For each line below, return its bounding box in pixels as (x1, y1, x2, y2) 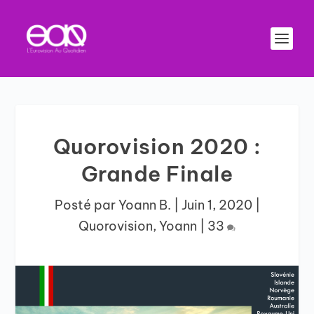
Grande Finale (81, 161, 233, 187)
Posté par (54, 197, 118, 213)
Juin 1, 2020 (181, 197, 252, 213)
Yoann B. (118, 197, 171, 213)
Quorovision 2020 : (53, 133, 261, 160)
